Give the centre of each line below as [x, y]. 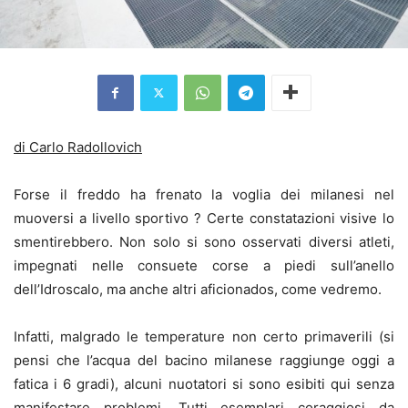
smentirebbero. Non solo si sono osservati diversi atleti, [204, 241]
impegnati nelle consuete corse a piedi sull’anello [204, 265]
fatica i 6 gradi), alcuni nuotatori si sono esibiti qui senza [204, 383]
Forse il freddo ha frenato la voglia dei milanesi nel [204, 194]
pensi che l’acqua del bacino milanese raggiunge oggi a [204, 360]
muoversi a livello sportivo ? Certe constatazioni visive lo [204, 218]
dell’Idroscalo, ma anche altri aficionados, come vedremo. [198, 289]
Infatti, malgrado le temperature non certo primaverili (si [204, 336]
